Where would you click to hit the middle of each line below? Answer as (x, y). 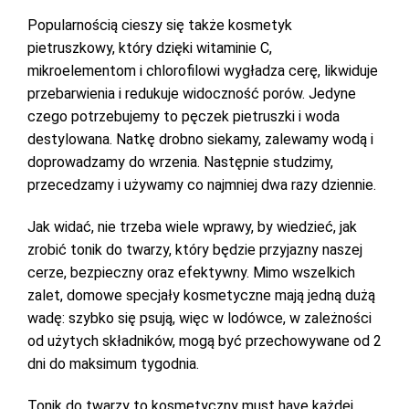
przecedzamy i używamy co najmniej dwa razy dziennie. (202, 185)
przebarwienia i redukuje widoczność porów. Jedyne (192, 94)
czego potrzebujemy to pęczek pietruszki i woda (184, 116)
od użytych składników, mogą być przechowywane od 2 (204, 341)
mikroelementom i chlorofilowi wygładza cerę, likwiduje (203, 71)
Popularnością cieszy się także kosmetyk (160, 25)
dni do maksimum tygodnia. (113, 364)
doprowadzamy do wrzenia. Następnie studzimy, (180, 162)
